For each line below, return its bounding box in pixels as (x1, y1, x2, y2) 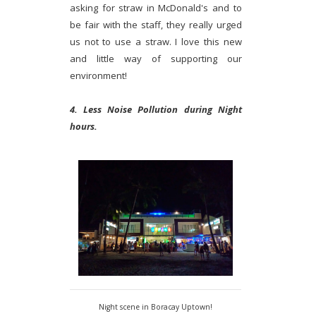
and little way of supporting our (70, 51, 242, 65)
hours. (70, 119, 97, 133)
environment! (70, 68, 127, 82)
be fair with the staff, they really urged (70, 18, 242, 31)
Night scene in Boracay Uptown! (99, 301, 213, 312)
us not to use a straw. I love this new (70, 35, 242, 48)
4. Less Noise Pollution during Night (70, 102, 242, 116)
